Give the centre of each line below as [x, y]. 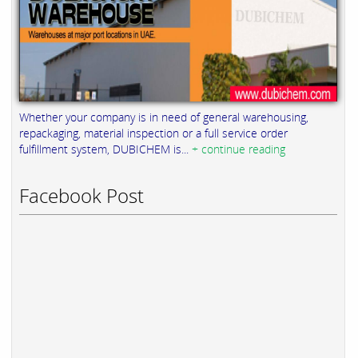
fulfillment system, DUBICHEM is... [105, 149]
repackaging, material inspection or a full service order [153, 133]
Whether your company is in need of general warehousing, [164, 117]
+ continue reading [239, 149]
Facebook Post [82, 195]
